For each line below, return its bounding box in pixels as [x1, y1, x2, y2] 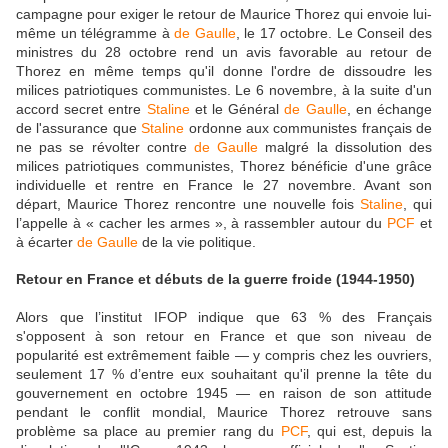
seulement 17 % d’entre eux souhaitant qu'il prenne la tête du [16, 365, 432, 382]
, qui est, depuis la [306, 422, 433, 439]
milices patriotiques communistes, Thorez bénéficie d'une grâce [16, 157, 432, 174]
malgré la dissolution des [258, 138, 433, 155]
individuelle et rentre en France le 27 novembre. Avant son [16, 176, 432, 193]
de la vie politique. [138, 233, 260, 250]
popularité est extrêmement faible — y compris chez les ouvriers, [16, 346, 432, 363]
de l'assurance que [16, 119, 142, 136]
